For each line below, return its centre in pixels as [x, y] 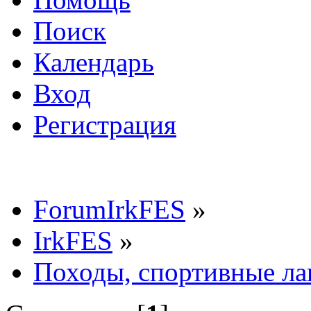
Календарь [94, 62]
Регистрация [105, 124]
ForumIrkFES [109, 209]
